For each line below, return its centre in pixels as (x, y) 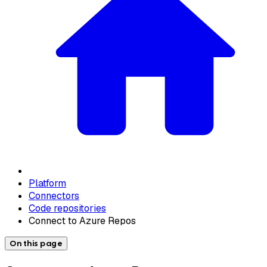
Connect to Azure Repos (82, 221)
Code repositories (67, 208)
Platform (47, 183)
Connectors (54, 195)
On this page (36, 243)
